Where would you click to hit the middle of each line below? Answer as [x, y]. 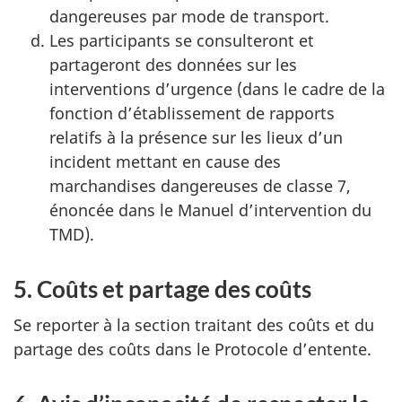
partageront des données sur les [173, 64]
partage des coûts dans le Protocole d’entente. [192, 349]
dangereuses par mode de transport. [189, 16]
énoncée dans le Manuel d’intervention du [210, 210]
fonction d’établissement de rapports [192, 113]
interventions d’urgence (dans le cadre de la [217, 88]
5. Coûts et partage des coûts [162, 288]
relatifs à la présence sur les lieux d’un [196, 137]
